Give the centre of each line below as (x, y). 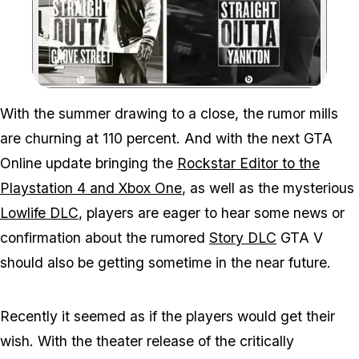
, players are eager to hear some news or (212, 212)
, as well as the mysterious (268, 188)
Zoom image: (211, 91)
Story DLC (243, 237)
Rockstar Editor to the (248, 163)
